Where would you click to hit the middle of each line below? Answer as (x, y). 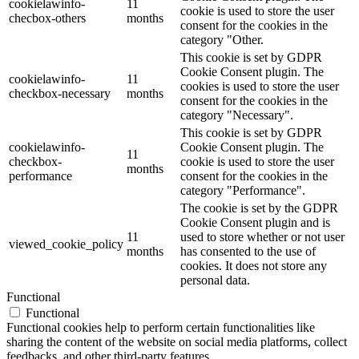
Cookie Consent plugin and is (255, 222)
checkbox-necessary (60, 93)
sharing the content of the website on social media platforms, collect (177, 341)
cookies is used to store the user (260, 86)
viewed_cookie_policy (66, 244)
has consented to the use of (248, 251)
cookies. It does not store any (254, 265)
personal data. (215, 280)
